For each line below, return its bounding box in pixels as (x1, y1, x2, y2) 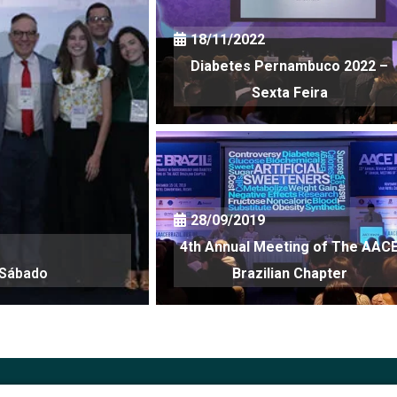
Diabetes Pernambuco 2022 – (191, 57, 389, 74)
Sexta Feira (251, 83, 328, 101)
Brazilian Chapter (231, 264, 347, 282)
